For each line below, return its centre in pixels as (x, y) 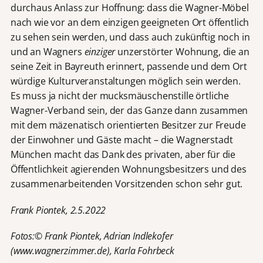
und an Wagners (47, 52)
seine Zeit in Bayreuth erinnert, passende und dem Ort (129, 67)
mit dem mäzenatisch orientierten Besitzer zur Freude (128, 125)
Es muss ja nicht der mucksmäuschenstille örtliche (120, 96)
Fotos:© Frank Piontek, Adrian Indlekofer (92, 236)
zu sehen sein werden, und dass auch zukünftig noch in (130, 37)
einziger (101, 52)
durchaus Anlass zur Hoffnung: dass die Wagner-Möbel (129, 8)
